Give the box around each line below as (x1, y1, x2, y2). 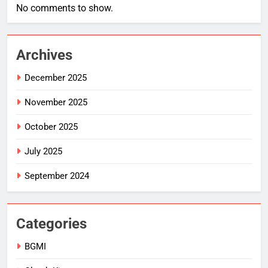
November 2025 (25, 96, 87, 108)
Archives (16, 46, 72, 63)
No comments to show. (16, 2, 113, 14)
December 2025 (25, 72, 87, 83)
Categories (16, 215, 87, 232)
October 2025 (25, 121, 78, 132)
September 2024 (25, 170, 89, 181)
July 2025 (25, 145, 62, 157)
